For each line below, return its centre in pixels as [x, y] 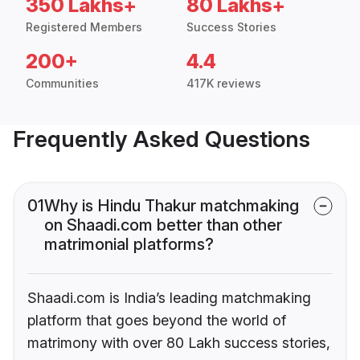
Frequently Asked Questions [162, 139]
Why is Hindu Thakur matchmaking [172, 205]
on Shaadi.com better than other [163, 225]
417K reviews [224, 83]
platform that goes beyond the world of [157, 320]
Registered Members [84, 27]
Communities [62, 83]
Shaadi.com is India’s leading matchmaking [169, 297]
